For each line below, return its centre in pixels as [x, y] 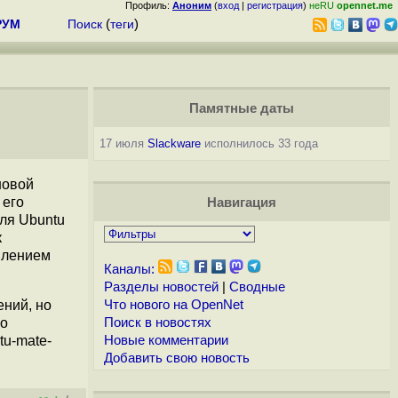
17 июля [123, 143]
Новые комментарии [166, 340]
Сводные [257, 287]
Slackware [174, 143]
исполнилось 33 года [259, 143]
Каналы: [129, 269]
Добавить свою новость [176, 358]
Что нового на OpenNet [173, 305]
